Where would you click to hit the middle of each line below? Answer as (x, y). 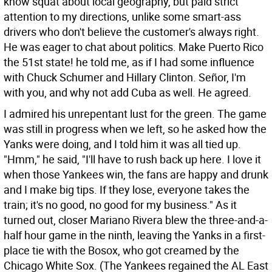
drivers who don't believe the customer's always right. (131, 32)
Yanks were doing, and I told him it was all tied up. (122, 144)
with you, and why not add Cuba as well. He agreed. (127, 92)
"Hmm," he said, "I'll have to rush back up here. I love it (132, 159)
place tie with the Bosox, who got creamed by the (121, 250)
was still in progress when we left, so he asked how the (135, 129)
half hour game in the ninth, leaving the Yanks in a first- (134, 235)
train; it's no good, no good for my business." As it (120, 205)
